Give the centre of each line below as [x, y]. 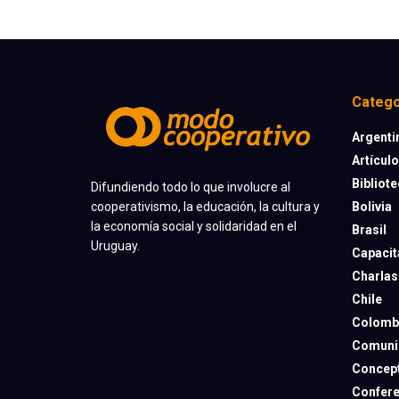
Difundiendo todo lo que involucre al [191, 187]
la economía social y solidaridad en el [194, 226]
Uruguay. [115, 245]
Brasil [369, 230]
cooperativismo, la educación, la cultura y [205, 206]
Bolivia [371, 207]
